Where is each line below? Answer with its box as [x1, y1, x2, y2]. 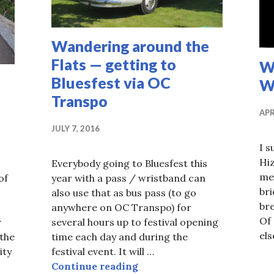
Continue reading [51, 259, 138, 272]
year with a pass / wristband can [51, 171, 206, 184]
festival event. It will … [51, 245, 154, 257]
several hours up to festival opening [51, 215, 218, 228]
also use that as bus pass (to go [51, 186, 196, 199]
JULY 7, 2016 [51, 123, 100, 133]
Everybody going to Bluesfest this [51, 157, 207, 169]
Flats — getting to [51, 54, 176, 73]
